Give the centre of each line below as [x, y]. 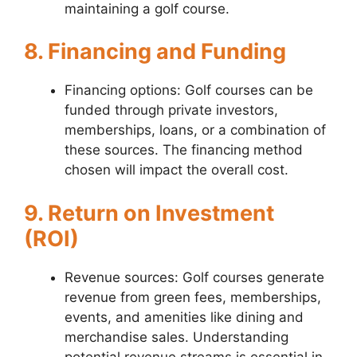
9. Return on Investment [149, 213]
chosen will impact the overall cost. [177, 170]
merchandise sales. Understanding [177, 337]
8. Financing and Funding [155, 52]
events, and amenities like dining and [184, 317]
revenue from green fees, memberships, [193, 297]
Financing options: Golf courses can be [189, 90]
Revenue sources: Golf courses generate [194, 277]
